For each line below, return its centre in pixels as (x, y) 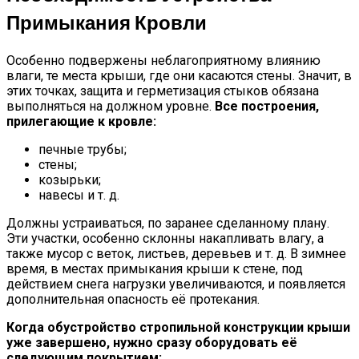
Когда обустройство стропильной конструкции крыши (178, 328)
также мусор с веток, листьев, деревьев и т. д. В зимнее (176, 254)
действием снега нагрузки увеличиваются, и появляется (176, 284)
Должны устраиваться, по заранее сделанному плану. (168, 224)
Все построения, (267, 107)
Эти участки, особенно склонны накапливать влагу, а (165, 239)
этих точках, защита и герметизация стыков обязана (163, 91)
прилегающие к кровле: (81, 122)
